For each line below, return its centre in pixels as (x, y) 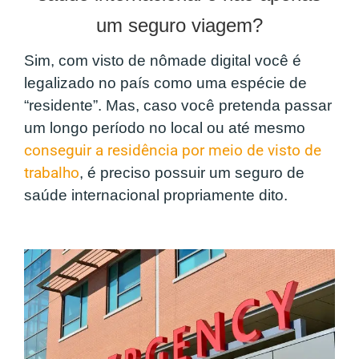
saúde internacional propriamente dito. (158, 196)
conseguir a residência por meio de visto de (173, 151)
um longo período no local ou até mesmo (165, 128)
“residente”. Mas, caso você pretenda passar (178, 106)
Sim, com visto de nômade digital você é (163, 61)
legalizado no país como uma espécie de (165, 83)
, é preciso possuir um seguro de (192, 173)
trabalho (52, 173)
